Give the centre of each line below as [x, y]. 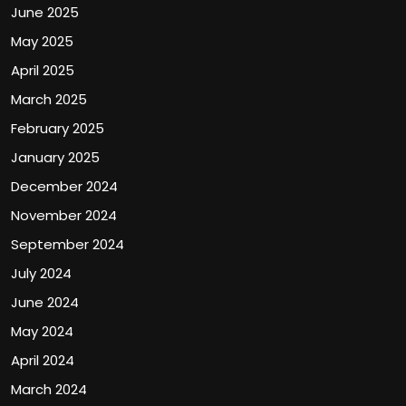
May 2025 [42, 41]
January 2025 [55, 157]
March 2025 [49, 99]
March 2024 [49, 389]
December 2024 [64, 186]
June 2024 [45, 302]
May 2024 [42, 331]
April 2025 [43, 70]
